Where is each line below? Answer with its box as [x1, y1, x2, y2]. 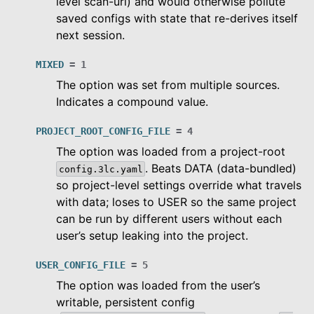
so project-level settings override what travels [56, 177, 301, 192]
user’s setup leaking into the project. [56, 228, 248, 243]
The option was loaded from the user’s [56, 278, 260, 292]
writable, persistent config [56, 294, 195, 309]
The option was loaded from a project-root [56, 144, 285, 158]
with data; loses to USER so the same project [56, 194, 296, 209]
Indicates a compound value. [56, 94, 208, 109]
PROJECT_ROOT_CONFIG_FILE [36, 125, 170, 137]
